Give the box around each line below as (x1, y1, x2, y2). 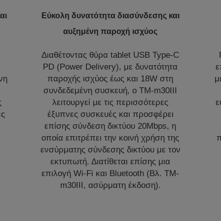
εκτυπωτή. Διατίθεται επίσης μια (50, 156, 171, 166)
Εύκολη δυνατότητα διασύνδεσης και (41, 11, 180, 20)
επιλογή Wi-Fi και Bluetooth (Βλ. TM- (41, 168, 180, 178)
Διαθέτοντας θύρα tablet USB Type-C (41, 50, 180, 60)
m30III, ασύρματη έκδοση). (60, 180, 161, 190)
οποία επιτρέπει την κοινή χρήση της (41, 133, 180, 143)
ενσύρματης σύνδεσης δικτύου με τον (40, 145, 181, 154)
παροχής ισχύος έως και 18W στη (47, 74, 174, 83)
